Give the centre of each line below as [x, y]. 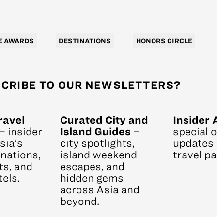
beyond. [80, 201]
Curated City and [104, 120]
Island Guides [95, 132]
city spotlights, [97, 143]
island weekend [99, 155]
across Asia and [100, 190]
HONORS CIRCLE [164, 41]
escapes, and [92, 166]
